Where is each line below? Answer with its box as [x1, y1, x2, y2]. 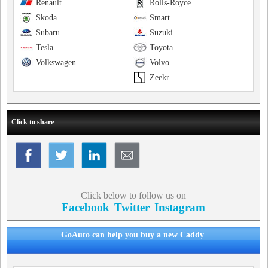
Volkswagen [36, 58, 76, 67]
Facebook [61, 201, 109, 214]
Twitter [114, 201, 150, 214]
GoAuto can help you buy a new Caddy [61, 230, 205, 239]
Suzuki [149, 28, 173, 37]
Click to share [11, 118, 54, 126]
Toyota [149, 43, 173, 52]
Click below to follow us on [80, 190, 186, 200]
